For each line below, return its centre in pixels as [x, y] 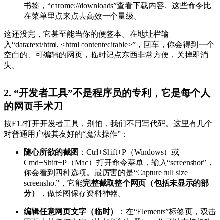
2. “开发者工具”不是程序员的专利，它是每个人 [107, 93]
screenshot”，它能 [53, 183]
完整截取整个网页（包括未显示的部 [146, 183]
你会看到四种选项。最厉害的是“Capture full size [106, 172]
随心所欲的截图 [51, 152]
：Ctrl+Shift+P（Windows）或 [129, 152]
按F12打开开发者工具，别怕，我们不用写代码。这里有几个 [108, 123]
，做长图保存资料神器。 [82, 193]
